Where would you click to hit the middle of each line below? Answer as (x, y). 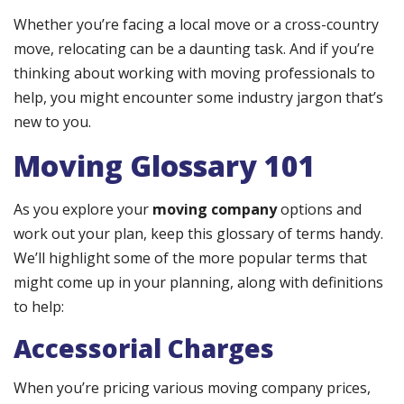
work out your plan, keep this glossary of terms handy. (198, 234)
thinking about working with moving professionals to (194, 73)
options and (319, 210)
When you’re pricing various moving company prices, (192, 388)
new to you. (52, 122)
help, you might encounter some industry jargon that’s (198, 98)
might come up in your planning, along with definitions (198, 283)
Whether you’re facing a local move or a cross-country (196, 25)
